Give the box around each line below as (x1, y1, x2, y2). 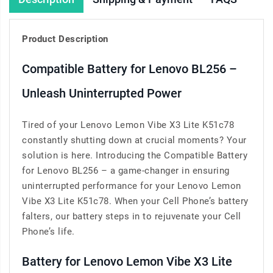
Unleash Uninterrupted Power (22, 86, 182, 101)
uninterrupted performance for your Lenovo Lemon (22, 180, 241, 192)
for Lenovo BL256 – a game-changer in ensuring (22, 165, 230, 177)
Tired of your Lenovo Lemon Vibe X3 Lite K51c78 (22, 119, 234, 131)
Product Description (22, 34, 108, 45)
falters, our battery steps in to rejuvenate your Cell (22, 211, 241, 222)
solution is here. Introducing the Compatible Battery (22, 150, 247, 161)
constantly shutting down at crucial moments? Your (22, 135, 247, 146)
